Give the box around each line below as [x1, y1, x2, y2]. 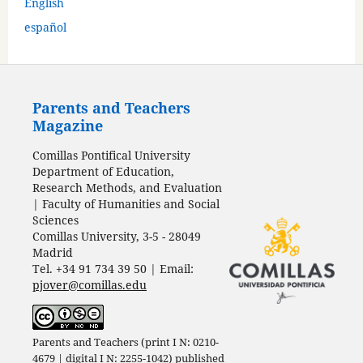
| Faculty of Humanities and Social [32, 195, 220, 211]
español [24, 19, 66, 35]
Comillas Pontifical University [32, 147, 190, 163]
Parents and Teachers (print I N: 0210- [32, 335, 219, 349]
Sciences [32, 211, 79, 228]
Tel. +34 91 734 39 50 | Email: [32, 260, 194, 276]
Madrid [32, 244, 73, 260]
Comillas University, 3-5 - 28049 [32, 228, 201, 244]
